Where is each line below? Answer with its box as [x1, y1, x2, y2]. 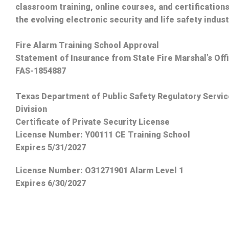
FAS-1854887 [15, 65, 66, 76]
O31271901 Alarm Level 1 [85, 165, 184, 175]
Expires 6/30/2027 [15, 178, 86, 188]
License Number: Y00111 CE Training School [15, 129, 190, 140]
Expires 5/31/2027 [15, 142, 86, 152]
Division [15, 104, 47, 114]
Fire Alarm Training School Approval [15, 40, 159, 50]
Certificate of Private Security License [15, 117, 170, 127]
